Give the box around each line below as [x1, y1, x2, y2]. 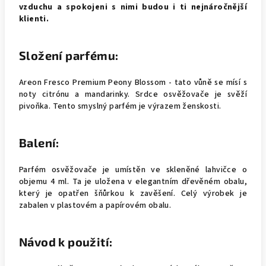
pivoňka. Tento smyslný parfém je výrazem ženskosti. [19, 100, 221, 112]
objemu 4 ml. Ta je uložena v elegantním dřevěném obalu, [19, 176, 247, 188]
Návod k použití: [19, 235, 113, 249]
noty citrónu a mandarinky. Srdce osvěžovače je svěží [19, 88, 247, 100]
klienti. [19, 13, 49, 25]
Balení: [19, 135, 59, 150]
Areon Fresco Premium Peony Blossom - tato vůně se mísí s [19, 77, 247, 88]
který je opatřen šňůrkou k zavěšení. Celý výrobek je [19, 188, 247, 199]
